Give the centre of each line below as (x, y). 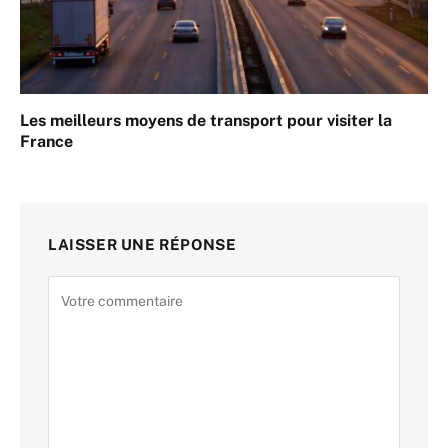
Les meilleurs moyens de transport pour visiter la (206, 121)
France (46, 142)
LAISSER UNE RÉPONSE (142, 245)
